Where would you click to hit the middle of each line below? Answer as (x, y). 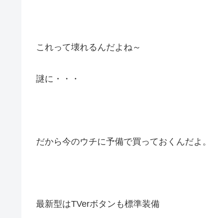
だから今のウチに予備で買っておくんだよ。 (124, 141)
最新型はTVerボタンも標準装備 (98, 204)
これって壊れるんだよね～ (89, 47)
